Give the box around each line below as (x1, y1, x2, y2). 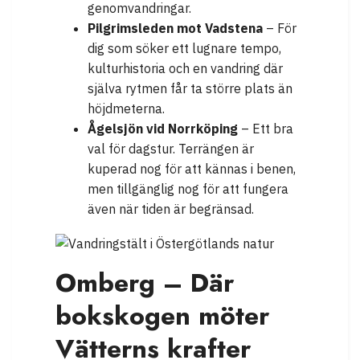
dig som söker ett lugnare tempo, (88, 40, 281, 57)
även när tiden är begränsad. (88, 201, 254, 218)
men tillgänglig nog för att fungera (88, 181, 288, 198)
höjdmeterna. (88, 100, 165, 117)
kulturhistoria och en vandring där (88, 60, 283, 77)
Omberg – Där (55, 264, 234, 301)
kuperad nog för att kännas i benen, (88, 161, 296, 178)
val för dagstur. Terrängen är (88, 141, 254, 157)
